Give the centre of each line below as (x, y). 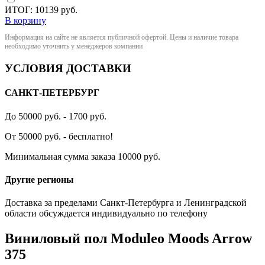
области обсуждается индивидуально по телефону (106, 214)
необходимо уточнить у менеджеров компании (74, 46)
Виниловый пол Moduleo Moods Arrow (128, 239)
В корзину (25, 21)
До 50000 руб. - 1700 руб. (56, 116)
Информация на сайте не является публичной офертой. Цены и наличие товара (122, 38)
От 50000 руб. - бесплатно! (59, 136)
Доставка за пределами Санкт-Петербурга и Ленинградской (126, 203)
